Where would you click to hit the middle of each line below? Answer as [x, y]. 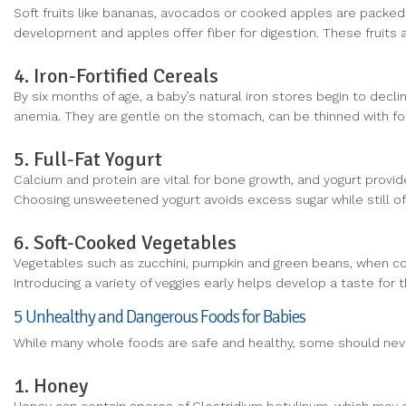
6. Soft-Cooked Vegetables [125, 242]
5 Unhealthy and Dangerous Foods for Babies [159, 317]
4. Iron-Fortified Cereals [116, 75]
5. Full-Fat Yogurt [88, 159]
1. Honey [51, 386]
